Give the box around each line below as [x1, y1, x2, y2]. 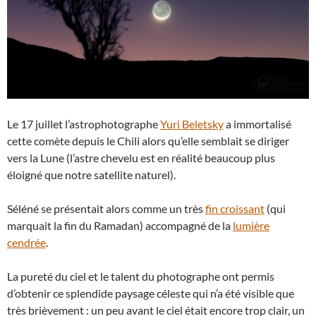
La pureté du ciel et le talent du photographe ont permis [7, 269, 274, 284]
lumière [233, 219, 269, 233]
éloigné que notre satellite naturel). [7, 168, 176, 182]
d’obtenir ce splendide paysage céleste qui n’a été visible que [7, 286, 294, 300]
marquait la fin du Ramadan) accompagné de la [7, 219, 233, 233]
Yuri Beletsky [160, 117, 224, 131]
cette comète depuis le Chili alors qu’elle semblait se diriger [7, 134, 289, 148]
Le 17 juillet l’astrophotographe [7, 117, 160, 131]
